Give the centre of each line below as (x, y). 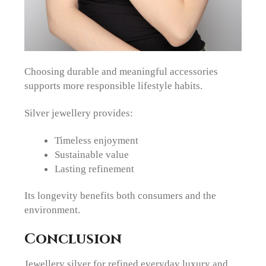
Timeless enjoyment (96, 140)
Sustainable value (91, 155)
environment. (53, 210)
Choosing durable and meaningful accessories (121, 71)
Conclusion (73, 239)
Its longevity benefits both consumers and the (121, 196)
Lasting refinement (94, 169)
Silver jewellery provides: (79, 113)
